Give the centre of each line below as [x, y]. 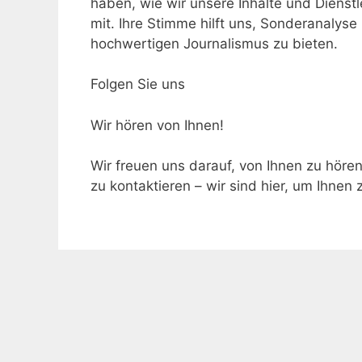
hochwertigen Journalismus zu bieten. [214, 43]
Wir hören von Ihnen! [157, 125]
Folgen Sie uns [138, 84]
